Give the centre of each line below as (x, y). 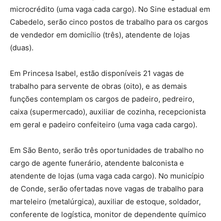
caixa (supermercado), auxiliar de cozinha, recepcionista (108, 111)
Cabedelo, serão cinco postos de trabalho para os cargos (109, 22)
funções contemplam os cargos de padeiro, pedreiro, (102, 99)
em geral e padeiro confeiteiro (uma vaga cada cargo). (104, 124)
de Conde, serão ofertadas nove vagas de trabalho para (107, 188)
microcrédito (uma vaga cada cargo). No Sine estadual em (110, 9)
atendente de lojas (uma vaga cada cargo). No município (107, 176)
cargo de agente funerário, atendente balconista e (97, 163)
